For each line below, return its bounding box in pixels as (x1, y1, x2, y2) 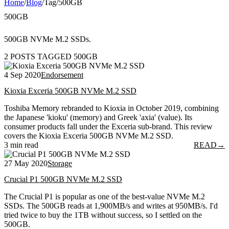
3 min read (4, 141, 38, 150)
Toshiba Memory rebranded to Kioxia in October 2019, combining (4, 104, 219, 113)
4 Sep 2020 (4, 70, 41, 79)
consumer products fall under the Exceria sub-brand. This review (4, 122, 213, 131)
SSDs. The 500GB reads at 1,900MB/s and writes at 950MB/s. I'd (4, 201, 218, 211)
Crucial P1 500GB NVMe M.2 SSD (4, 175, 122, 184)
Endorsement (41, 70, 83, 79)
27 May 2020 (4, 159, 48, 168)
